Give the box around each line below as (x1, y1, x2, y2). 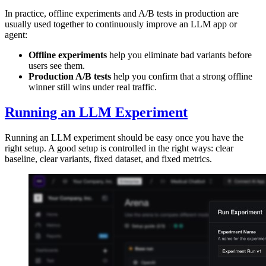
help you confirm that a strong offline (111, 71, 252, 82)
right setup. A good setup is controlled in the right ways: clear (5, 143, 233, 154)
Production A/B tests (28, 71, 111, 82)
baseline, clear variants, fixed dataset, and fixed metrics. (5, 154, 212, 164)
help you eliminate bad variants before (107, 50, 252, 61)
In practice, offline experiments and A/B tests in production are (5, 8, 239, 19)
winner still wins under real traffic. (28, 82, 157, 93)
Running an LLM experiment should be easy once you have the (5, 132, 243, 143)
